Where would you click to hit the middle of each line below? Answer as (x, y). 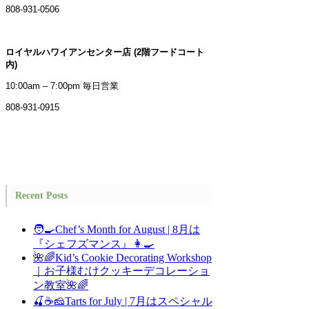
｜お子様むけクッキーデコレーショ (121, 271)
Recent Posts (41, 195)
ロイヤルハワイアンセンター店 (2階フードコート (105, 52)
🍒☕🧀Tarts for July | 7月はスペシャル (123, 301)
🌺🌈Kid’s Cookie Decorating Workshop (122, 258)
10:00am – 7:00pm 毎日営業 (62, 86)
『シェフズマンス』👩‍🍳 (94, 244)
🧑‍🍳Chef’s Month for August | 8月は (117, 230)
